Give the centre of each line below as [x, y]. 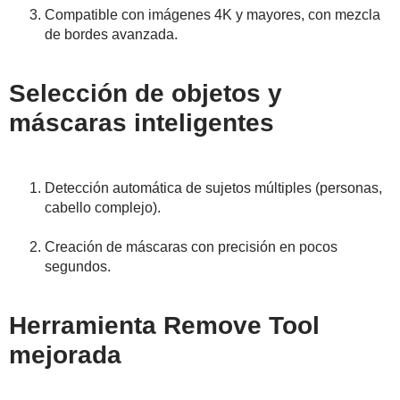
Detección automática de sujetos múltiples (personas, [213, 188]
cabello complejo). [103, 208]
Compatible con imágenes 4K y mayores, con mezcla [212, 15]
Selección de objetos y [146, 94]
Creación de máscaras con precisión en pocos [191, 247]
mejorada [65, 355]
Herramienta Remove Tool [164, 326]
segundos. [78, 267]
